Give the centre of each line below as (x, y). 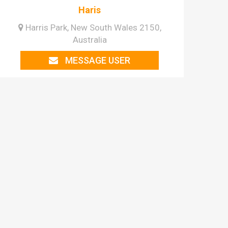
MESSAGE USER (97, 61)
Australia (90, 40)
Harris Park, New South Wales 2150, (92, 28)
